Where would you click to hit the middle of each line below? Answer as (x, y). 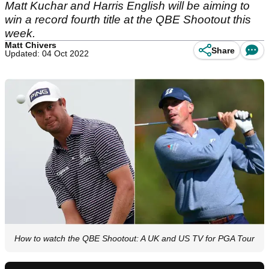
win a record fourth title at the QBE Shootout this (128, 20)
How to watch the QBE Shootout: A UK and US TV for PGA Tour (134, 239)
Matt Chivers (31, 45)
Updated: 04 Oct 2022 (47, 53)
